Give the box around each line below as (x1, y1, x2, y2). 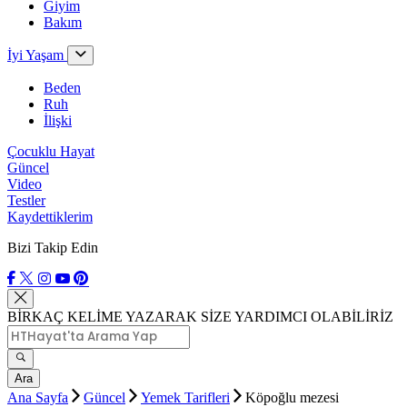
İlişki (44, 113, 72, 128)
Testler (7, 193, 45, 208)
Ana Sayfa (7, 390, 68, 405)
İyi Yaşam (7, 47, 67, 63)
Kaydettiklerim (7, 209, 93, 224)
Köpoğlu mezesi (245, 390, 342, 405)
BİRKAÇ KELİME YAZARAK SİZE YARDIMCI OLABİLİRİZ (7, 309, 393, 324)
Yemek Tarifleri (141, 390, 230, 405)
